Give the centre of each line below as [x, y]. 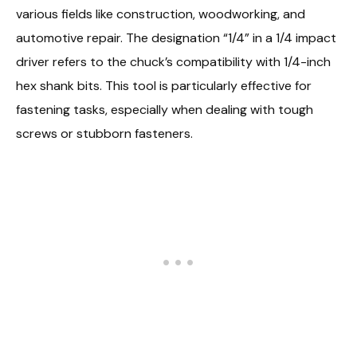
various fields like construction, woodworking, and [161, 14]
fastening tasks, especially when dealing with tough [165, 110]
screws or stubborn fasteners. [104, 134]
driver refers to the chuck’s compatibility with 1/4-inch [173, 62]
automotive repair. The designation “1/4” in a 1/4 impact [176, 38]
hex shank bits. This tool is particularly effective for [164, 86]
